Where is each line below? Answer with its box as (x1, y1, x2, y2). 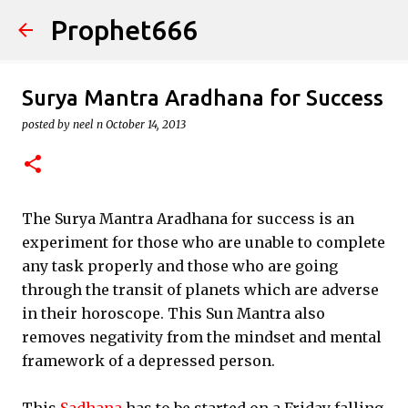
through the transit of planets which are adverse (22, 280, 379, 299)
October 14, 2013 (106, 117, 186, 131)
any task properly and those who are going (22, 257, 338, 275)
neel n (73, 117, 103, 131)
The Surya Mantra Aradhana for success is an (22, 209, 354, 228)
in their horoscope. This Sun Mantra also (22, 304, 325, 322)
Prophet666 (51, 15, 198, 46)
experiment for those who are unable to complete (22, 233, 385, 251)
